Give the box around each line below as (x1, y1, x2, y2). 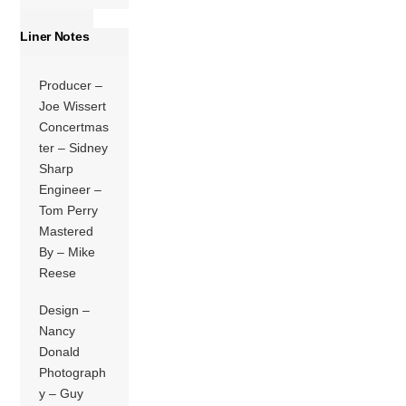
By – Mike (39, 244, 96, 259)
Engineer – (39, 181, 102, 197)
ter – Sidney (39, 140, 109, 155)
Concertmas (39, 119, 110, 134)
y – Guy (39, 385, 84, 401)
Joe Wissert (39, 98, 107, 113)
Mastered (39, 223, 94, 238)
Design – (39, 302, 91, 317)
